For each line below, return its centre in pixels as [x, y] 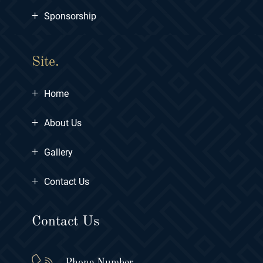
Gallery [58, 152]
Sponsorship [70, 16]
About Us [63, 123]
